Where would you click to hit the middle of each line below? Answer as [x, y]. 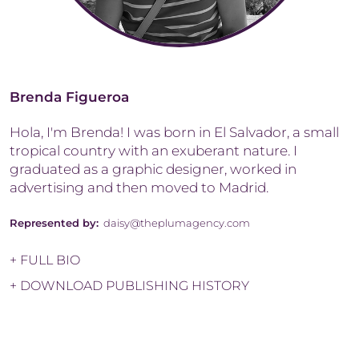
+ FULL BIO [45, 260]
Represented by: [54, 222]
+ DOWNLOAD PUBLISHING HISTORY [129, 285]
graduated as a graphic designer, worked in [153, 169]
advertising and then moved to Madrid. [141, 187]
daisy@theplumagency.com [177, 222]
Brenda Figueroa [69, 97]
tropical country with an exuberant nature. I [153, 150]
